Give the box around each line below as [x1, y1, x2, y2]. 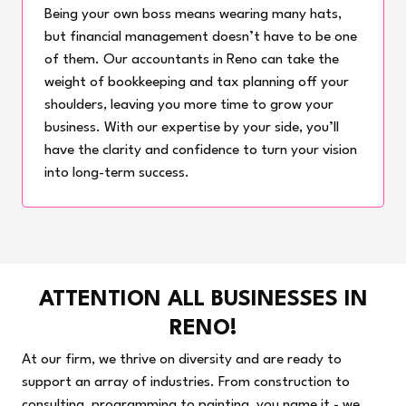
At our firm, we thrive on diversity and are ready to [22, 352, 342, 367]
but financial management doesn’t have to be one [43, 29, 357, 44]
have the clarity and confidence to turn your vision [43, 142, 357, 158]
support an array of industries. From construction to [22, 374, 350, 390]
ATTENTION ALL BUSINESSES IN [38, 289, 368, 312]
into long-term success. [43, 165, 189, 180]
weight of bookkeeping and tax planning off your [43, 74, 349, 90]
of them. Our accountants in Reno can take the [43, 52, 339, 67]
